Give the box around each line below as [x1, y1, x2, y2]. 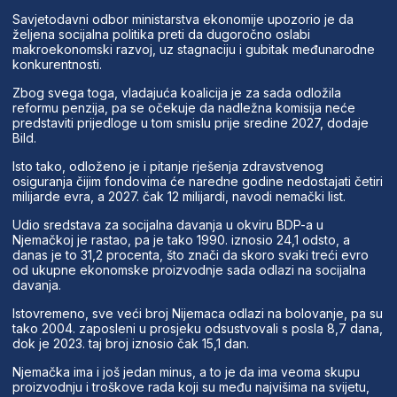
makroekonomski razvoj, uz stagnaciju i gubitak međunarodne [12, 41, 375, 57]
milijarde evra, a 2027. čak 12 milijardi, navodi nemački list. [12, 188, 346, 204]
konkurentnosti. [12, 56, 102, 72]
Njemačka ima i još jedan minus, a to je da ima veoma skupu [12, 363, 360, 379]
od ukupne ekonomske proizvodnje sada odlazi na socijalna [12, 261, 366, 277]
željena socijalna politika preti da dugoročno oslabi [12, 26, 310, 42]
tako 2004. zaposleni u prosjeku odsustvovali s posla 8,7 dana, [12, 320, 383, 336]
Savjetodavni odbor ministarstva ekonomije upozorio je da [12, 11, 354, 27]
